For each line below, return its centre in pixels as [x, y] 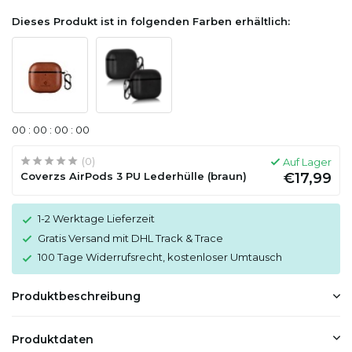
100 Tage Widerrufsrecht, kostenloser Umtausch [160, 257]
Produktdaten [53, 339]
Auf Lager [307, 161]
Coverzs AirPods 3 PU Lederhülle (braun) [134, 176]
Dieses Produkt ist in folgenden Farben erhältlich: [151, 21]
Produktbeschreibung [76, 296]
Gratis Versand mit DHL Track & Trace [130, 238]
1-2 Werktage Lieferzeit [96, 218]
